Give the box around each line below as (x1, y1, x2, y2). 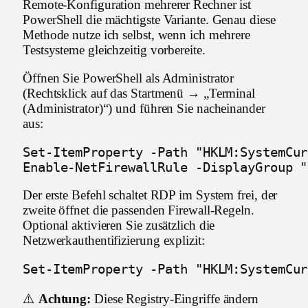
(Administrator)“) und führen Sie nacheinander (23, 101, 265, 116)
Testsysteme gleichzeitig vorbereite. (23, 43, 206, 58)
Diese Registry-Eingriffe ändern (91, 291, 259, 307)
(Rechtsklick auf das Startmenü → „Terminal (23, 86, 256, 101)
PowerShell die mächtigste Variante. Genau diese (23, 12, 276, 27)
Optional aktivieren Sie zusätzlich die (23, 218, 215, 233)
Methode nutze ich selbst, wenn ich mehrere (23, 27, 251, 43)
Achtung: (38, 291, 91, 307)
